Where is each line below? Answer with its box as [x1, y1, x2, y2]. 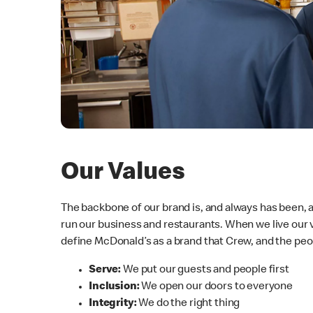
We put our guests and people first [122, 264, 289, 276]
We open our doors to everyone [139, 281, 293, 293]
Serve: [89, 264, 123, 276]
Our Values [61, 161, 185, 187]
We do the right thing [138, 298, 240, 310]
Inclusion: [89, 281, 140, 293]
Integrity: [89, 298, 139, 310]
